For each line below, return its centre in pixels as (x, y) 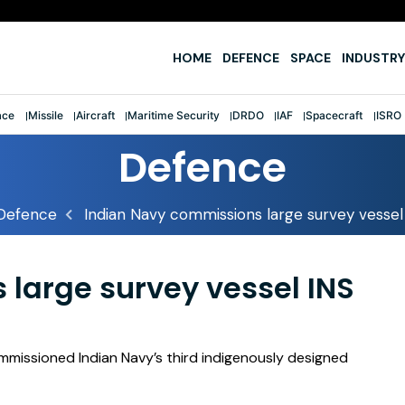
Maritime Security (173, 115)
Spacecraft (334, 115)
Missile (45, 115)
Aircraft (95, 115)
